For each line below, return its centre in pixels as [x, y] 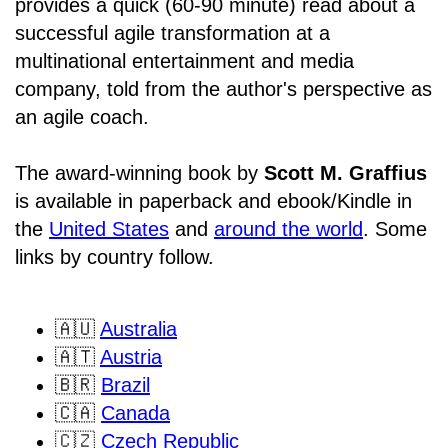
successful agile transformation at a [172, 33]
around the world [288, 229]
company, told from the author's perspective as [223, 89]
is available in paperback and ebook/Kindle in [213, 201]
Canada [135, 413]
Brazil [125, 385]
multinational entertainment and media [184, 61]
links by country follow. [114, 257]
